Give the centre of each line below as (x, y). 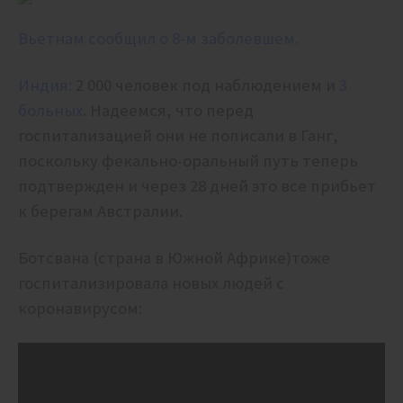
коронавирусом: (80, 309)
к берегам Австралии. (100, 211)
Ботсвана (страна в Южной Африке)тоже (176, 258)
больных (50, 111)
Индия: (45, 85)
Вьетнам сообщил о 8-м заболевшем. (158, 39)
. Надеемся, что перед (168, 111)
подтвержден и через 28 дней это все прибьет (197, 186)
